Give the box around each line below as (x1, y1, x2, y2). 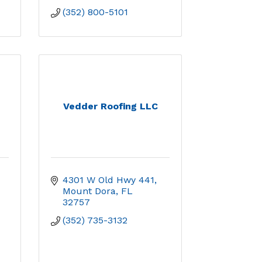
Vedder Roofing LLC (63, 101, 158, 112)
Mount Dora (63, 185, 116, 196)
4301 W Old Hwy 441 (63, 174, 154, 185)
